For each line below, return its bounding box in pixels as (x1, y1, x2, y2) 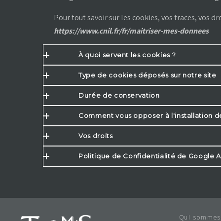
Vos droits (78, 132, 113, 140)
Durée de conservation (78, 91, 160, 100)
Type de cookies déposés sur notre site (78, 71, 217, 79)
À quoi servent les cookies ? (78, 51, 176, 59)
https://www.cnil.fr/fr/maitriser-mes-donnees (54, 26, 209, 37)
